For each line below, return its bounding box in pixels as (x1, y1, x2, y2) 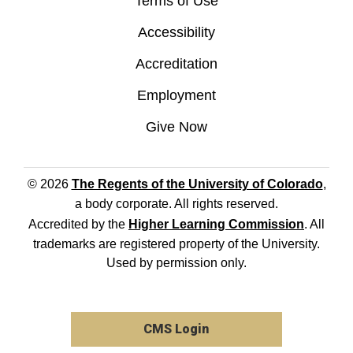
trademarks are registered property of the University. (33, 237, 320, 251)
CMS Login (143, 321, 210, 337)
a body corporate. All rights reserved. (75, 197, 278, 211)
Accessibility (138, 24, 215, 41)
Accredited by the (28, 217, 128, 232)
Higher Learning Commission (128, 217, 304, 232)
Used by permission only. (106, 256, 247, 270)
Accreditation (136, 56, 217, 72)
